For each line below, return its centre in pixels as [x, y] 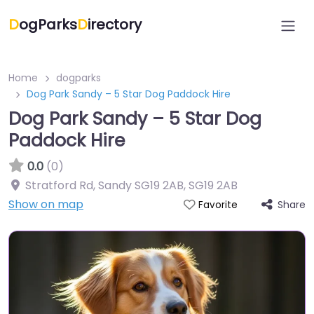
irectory [115, 25]
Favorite [218, 205]
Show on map [46, 204]
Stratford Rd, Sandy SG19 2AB [104, 185]
